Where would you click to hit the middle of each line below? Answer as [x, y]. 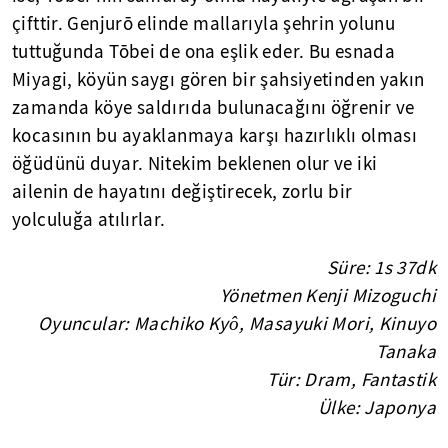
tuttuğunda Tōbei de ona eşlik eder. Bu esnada [204, 52]
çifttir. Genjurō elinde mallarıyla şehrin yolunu [204, 24]
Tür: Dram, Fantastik [351, 380]
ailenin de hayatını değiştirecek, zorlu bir [182, 192]
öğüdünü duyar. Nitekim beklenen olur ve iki [195, 164]
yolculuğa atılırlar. [89, 220]
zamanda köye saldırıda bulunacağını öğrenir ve [213, 108]
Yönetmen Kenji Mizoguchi [327, 296]
